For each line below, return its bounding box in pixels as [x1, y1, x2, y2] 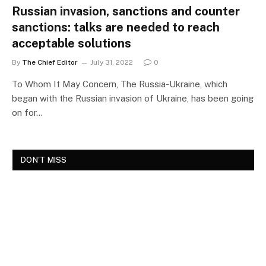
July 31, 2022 [90, 58, 133, 66]
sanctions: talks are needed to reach [12, 20, 220, 34]
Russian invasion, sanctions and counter [12, 4, 240, 18]
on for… [12, 107, 43, 118]
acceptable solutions [12, 36, 131, 50]
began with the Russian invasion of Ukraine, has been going [12, 93, 254, 103]
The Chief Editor [22, 58, 78, 66]
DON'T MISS [21, 156, 67, 164]
